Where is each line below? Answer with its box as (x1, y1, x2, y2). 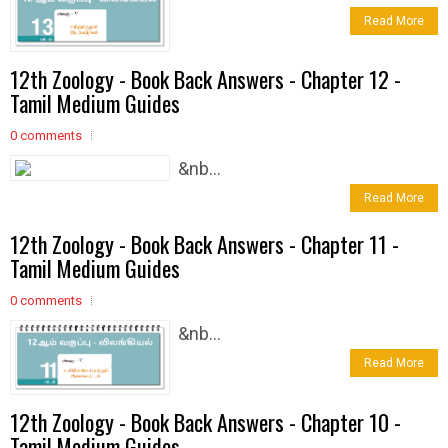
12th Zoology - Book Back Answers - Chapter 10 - (10, 405, 401, 438)
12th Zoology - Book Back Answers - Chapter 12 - (10, 63, 401, 96)
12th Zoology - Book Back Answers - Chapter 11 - (10, 228, 399, 261)
